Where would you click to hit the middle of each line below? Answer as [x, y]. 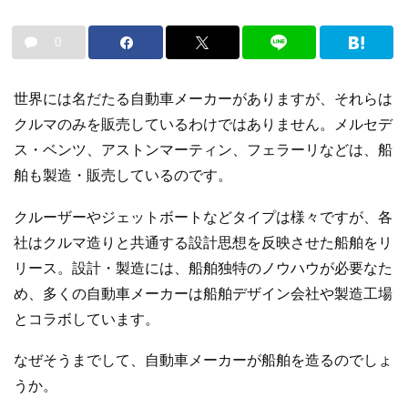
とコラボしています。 [87, 319]
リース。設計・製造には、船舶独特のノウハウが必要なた [203, 268]
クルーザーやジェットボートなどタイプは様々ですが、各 [203, 217]
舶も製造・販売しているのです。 [123, 176]
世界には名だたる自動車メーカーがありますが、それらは [203, 99]
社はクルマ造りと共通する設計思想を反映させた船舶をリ [203, 242]
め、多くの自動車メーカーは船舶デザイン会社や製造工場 [203, 293]
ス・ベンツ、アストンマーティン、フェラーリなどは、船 [203, 150]
